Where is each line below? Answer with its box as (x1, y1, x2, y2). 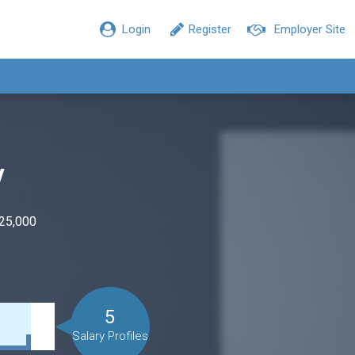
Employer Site (274, 22, 345, 36)
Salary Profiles (71, 329, 148, 343)
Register (189, 22, 231, 36)
